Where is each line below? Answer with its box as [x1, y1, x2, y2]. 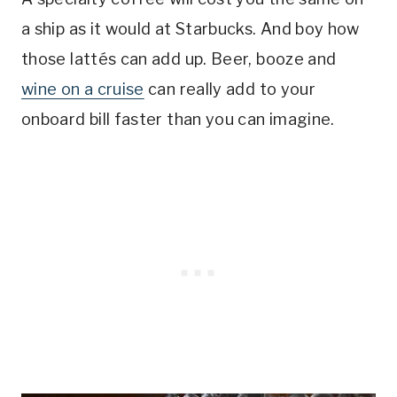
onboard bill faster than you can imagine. [21, 109, 335, 128]
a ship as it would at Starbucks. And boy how [21, 19, 360, 38]
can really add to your [144, 79, 316, 98]
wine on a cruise [21, 79, 144, 98]
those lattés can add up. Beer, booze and [21, 49, 337, 68]
